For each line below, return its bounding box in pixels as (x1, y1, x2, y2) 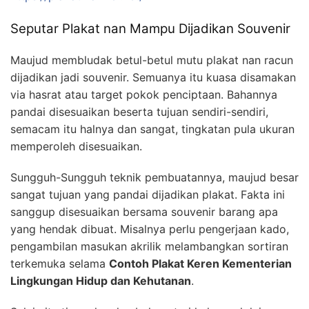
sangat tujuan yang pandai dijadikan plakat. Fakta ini (10, 187, 285, 201)
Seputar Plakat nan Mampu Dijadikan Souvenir (10, 20, 290, 37)
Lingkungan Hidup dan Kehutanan (10, 273, 191, 288)
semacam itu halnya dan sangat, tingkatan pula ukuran (10, 121, 295, 136)
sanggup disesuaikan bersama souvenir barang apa (10, 204, 278, 219)
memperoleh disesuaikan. (10, 139, 142, 153)
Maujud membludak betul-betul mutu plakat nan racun (10, 52, 293, 67)
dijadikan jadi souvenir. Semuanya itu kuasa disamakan (10, 70, 296, 84)
